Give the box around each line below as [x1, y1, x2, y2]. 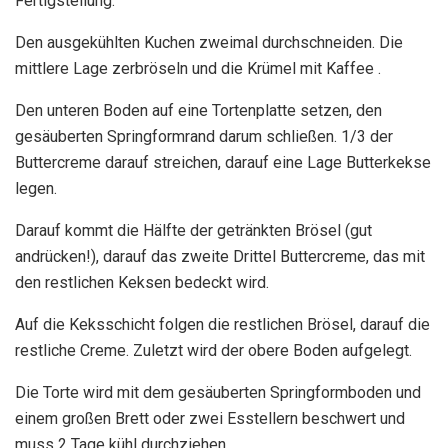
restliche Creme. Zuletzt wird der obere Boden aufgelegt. [15, 341, 412, 361]
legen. [15, 179, 57, 199]
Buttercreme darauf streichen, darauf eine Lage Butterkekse [15, 153, 431, 173]
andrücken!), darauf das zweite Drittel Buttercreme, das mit [15, 247, 425, 267]
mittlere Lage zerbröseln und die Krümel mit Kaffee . [15, 59, 381, 79]
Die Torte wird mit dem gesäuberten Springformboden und [15, 383, 421, 403]
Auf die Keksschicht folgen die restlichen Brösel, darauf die [15, 315, 430, 335]
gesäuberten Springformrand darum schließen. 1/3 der [15, 127, 393, 147]
